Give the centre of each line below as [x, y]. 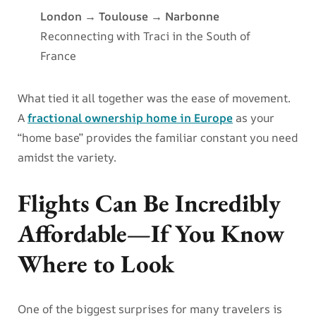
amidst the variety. [67, 158]
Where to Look [96, 264]
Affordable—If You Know [151, 233]
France [58, 56]
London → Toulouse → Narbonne [129, 17]
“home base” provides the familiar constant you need [158, 138]
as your [254, 118]
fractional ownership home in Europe [130, 118]
